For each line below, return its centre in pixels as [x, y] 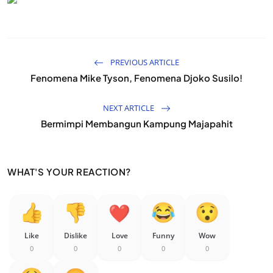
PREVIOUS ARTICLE [144, 62]
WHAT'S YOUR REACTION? [69, 171]
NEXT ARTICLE [129, 108]
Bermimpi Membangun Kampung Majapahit [136, 123]
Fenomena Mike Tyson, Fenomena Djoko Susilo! [136, 77]
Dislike [76, 235]
